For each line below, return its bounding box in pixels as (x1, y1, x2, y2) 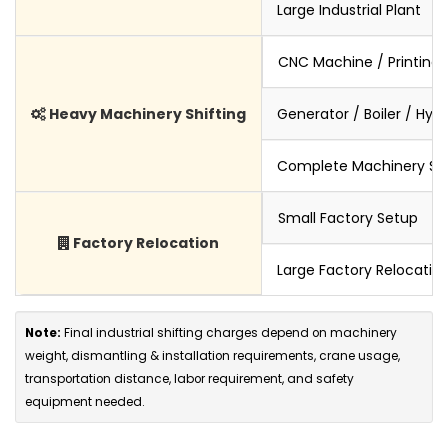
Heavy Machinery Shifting (46, 104, 246, 125)
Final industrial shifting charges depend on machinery (61, 325, 397, 342)
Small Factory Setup (278, 208, 418, 229)
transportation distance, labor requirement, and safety (25, 371, 354, 388)
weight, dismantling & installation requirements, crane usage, (25, 348, 400, 365)
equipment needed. (25, 394, 145, 411)
